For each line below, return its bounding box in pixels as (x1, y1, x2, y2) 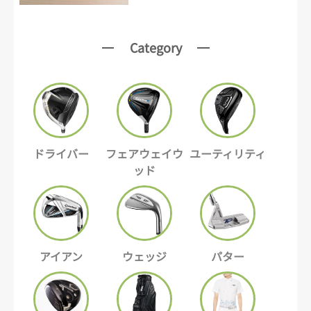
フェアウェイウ (105, 144, 183, 162)
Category (129, 37, 182, 56)
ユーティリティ (189, 144, 266, 162)
